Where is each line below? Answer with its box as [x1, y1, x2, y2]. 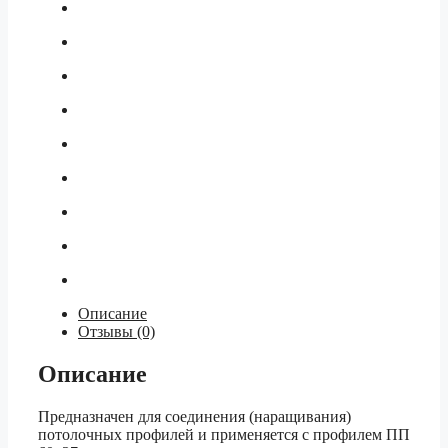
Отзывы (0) [78, 323, 155, 341]
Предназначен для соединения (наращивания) [38, 408, 351, 426]
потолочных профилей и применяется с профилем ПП [38, 426, 410, 444]
